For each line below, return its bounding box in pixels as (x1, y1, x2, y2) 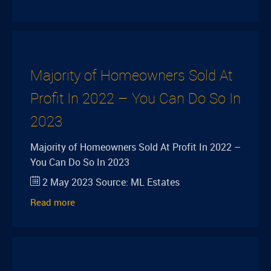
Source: (93, 175, 131, 189)
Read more (30, 196, 75, 208)
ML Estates (131, 175, 180, 189)
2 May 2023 (42, 175, 93, 189)
